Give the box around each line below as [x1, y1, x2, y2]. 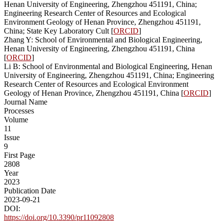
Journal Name [4, 97, 47, 106]
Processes [4, 106, 34, 115]
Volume [4, 115, 28, 124]
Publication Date [4, 186, 56, 195]
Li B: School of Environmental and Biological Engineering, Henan [4, 62, 212, 71]
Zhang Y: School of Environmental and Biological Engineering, [4, 35, 202, 44]
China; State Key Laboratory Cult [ [4, 26, 113, 35]
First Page [4, 150, 35, 159]
